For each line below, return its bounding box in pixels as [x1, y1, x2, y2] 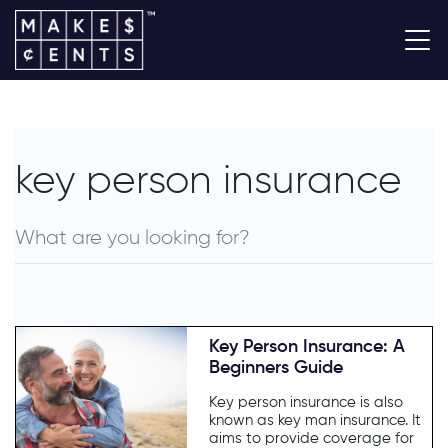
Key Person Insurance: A [209, 337, 406, 356]
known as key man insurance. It [209, 412, 422, 428]
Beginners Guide [209, 358, 344, 377]
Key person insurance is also [209, 394, 404, 410]
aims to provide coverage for [209, 430, 415, 446]
